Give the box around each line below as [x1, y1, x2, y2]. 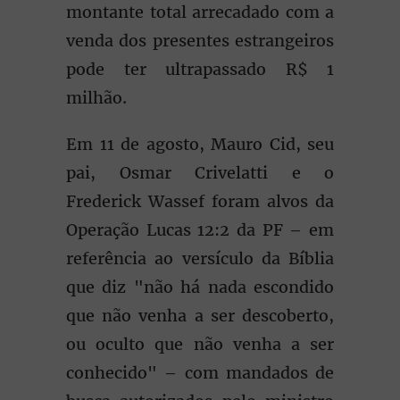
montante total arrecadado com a [66, 2, 334, 22]
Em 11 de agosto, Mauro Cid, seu [66, 134, 334, 154]
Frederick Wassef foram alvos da [66, 191, 334, 212]
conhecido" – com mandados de [66, 362, 334, 383]
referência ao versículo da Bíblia [66, 248, 334, 269]
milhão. [66, 87, 136, 108]
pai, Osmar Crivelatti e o [66, 162, 334, 183]
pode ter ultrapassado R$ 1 [66, 59, 334, 79]
